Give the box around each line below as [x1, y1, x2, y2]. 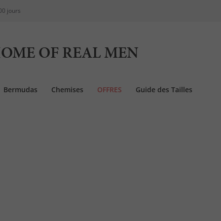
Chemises [51, 85, 83, 94]
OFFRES [97, 85, 122, 94]
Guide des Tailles [136, 85, 192, 94]
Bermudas [3, 85, 37, 94]
